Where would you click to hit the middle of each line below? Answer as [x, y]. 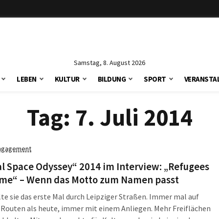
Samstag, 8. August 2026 [109, 63]
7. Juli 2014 [134, 117]
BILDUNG [112, 79]
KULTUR [67, 79]
